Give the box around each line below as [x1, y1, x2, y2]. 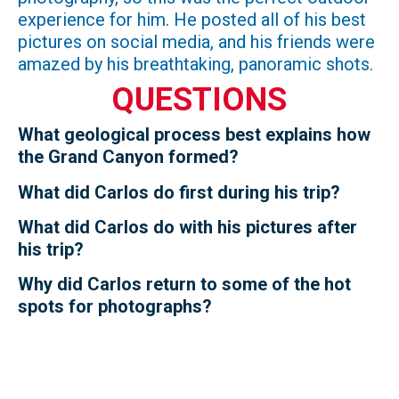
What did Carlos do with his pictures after [18, 216, 357, 238]
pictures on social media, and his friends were [18, 31, 375, 53]
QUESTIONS [112, 80, 287, 118]
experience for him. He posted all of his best [18, 9, 366, 31]
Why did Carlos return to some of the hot [18, 273, 351, 296]
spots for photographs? [18, 296, 212, 318]
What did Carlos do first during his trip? [18, 181, 340, 203]
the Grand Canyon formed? [18, 146, 239, 168]
